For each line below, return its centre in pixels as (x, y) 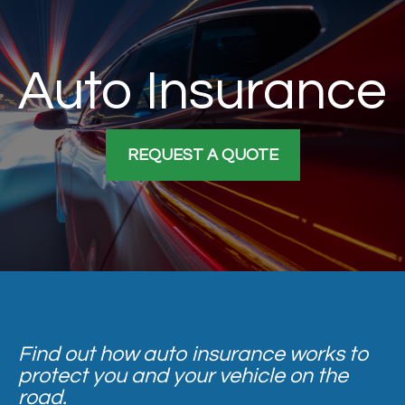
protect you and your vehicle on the (183, 376)
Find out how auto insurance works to (193, 354)
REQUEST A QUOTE (202, 155)
